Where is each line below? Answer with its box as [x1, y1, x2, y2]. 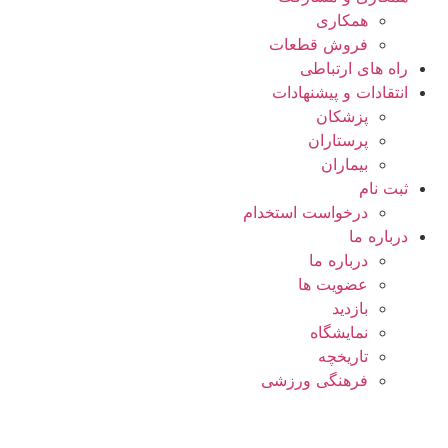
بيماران [321, 154, 368, 174]
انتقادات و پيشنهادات [272, 82, 408, 102]
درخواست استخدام [243, 202, 368, 222]
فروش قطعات [269, 34, 368, 54]
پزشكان [316, 106, 368, 126]
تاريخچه [318, 346, 368, 366]
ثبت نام [359, 178, 408, 198]
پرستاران [308, 130, 368, 150]
